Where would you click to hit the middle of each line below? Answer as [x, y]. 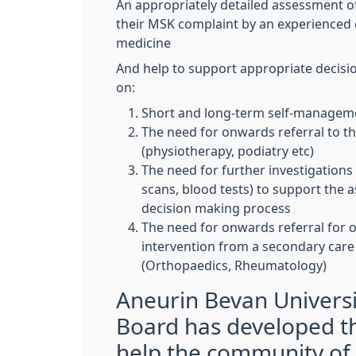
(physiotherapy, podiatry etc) [228, 151]
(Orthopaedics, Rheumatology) [234, 265]
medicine [143, 43]
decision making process [216, 208]
